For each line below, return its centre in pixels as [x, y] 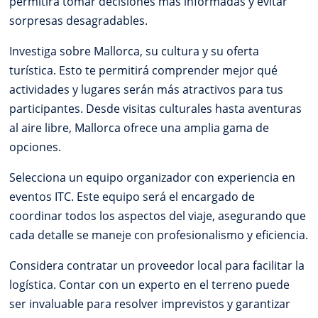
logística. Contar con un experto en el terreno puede [150, 284]
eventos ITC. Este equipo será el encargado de [132, 196]
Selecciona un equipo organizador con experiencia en [153, 177]
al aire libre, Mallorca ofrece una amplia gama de [139, 127]
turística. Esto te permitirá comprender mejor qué [144, 70]
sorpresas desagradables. [79, 20]
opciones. [35, 147]
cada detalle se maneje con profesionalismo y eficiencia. [159, 235]
